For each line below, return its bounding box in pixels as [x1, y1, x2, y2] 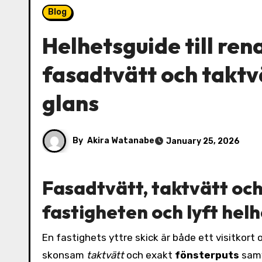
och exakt [124, 249, 175, 261]
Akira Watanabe [87, 135, 154, 146]
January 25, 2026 [166, 136, 240, 146]
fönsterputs [175, 249, 239, 261]
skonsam [42, 249, 87, 261]
